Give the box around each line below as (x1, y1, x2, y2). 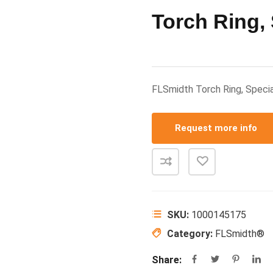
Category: (167, 228, 215, 239)
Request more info (175, 122, 257, 133)
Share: (152, 254, 182, 266)
